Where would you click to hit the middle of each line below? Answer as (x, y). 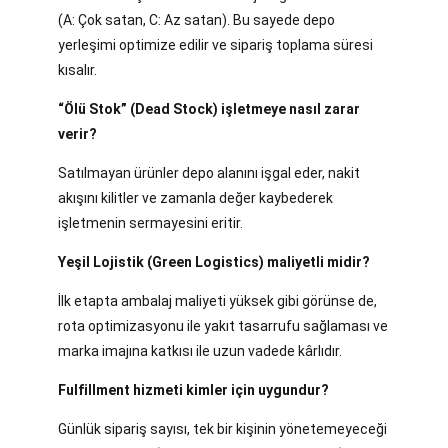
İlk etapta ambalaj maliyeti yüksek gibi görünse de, (217, 301)
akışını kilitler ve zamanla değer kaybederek (195, 198)
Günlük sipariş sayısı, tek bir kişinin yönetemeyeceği (222, 429)
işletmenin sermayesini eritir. (150, 223)
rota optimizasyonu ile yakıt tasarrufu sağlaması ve (223, 326)
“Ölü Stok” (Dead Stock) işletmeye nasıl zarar (209, 109)
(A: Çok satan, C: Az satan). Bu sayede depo (196, 20)
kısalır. (77, 70)
